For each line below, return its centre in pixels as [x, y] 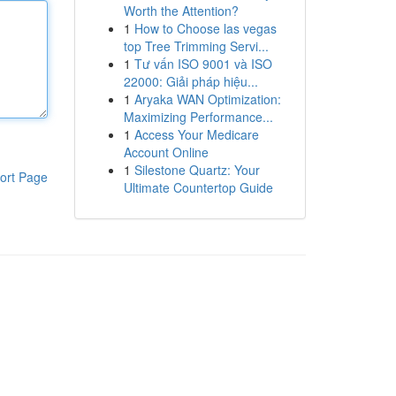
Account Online [166, 152]
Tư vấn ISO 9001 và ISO [203, 64]
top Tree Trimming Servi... [196, 46]
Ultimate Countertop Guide [198, 187]
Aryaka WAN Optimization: [207, 99]
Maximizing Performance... [198, 117]
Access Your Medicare [196, 134]
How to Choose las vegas [205, 28]
